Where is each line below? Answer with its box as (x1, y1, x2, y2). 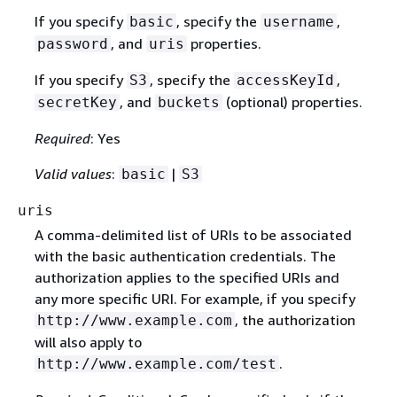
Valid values (34, 164, 112, 183)
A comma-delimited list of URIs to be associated (34, 225, 352, 244)
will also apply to (34, 332, 142, 351)
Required (34, 128, 90, 147)
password (36, 35, 108, 52)
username (262, 12, 334, 30)
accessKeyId (236, 71, 334, 89)
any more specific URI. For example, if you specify (34, 289, 355, 307)
